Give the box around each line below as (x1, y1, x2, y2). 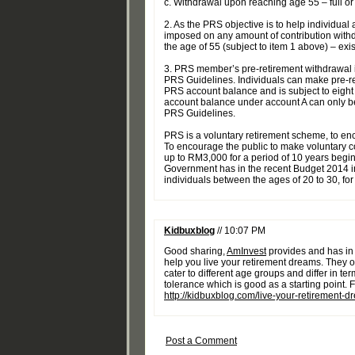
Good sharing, (164, 246, 227, 258)
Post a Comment (166, 335, 237, 347)
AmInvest (227, 246, 266, 258)
